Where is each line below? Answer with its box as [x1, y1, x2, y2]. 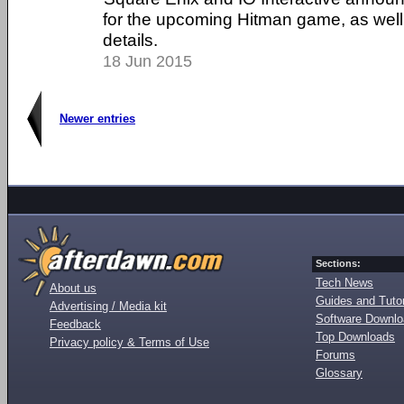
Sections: [316, 258, 361, 269]
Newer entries [60, 112, 135, 125]
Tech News [316, 276, 373, 289]
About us [50, 281, 96, 295]
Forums [316, 348, 355, 362]
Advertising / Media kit [50, 299, 167, 313]
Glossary [316, 366, 363, 380]
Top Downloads [316, 330, 395, 344]
